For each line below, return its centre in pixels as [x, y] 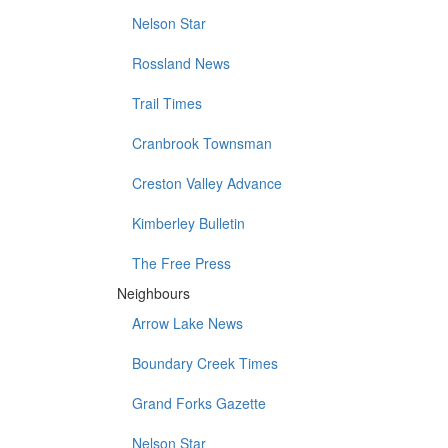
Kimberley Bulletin [188, 223]
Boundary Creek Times [205, 363]
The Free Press [181, 263]
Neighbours [153, 293]
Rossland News [181, 63]
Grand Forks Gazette [199, 403]
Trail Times [167, 103]
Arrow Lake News [187, 323]
